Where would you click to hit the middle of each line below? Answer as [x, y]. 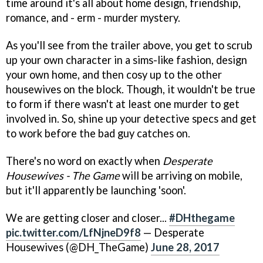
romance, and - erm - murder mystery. [93, 18]
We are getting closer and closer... [87, 218]
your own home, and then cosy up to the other [114, 75]
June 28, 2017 [185, 247]
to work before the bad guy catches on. [98, 134]
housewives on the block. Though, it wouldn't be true [131, 90]
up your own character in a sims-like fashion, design [127, 60]
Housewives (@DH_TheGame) [78, 247]
